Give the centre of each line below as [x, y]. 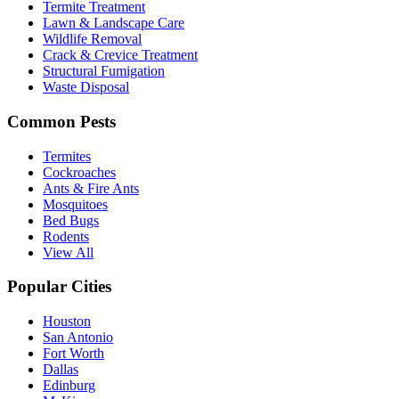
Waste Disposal [86, 87]
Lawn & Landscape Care [114, 23]
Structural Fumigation [104, 71]
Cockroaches [79, 172]
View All [68, 252]
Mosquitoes [75, 204]
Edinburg [69, 385]
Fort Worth [73, 353]
